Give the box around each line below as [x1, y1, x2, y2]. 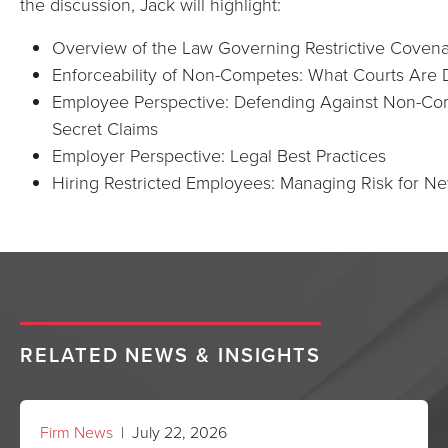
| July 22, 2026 [113, 421, 227, 443]
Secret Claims [52, 116, 158, 140]
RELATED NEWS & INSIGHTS [20, 340, 322, 369]
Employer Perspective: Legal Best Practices [52, 143, 386, 167]
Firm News [40, 421, 113, 443]
